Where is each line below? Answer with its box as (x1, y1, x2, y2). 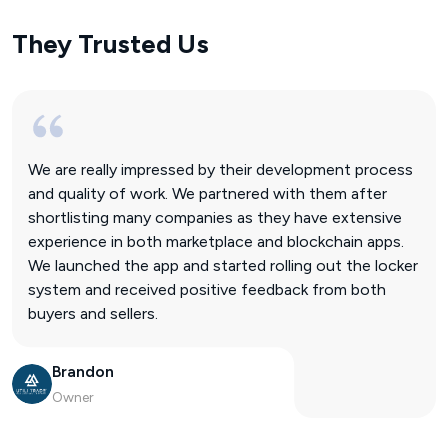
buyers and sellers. (28, 304, 158, 323)
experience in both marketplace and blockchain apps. (28, 232, 404, 251)
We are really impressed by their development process (28, 160, 413, 179)
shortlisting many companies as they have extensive (28, 208, 402, 227)
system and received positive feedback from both (28, 280, 386, 299)
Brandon (52, 362, 114, 381)
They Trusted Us (12, 28, 209, 60)
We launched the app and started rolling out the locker (28, 256, 418, 275)
